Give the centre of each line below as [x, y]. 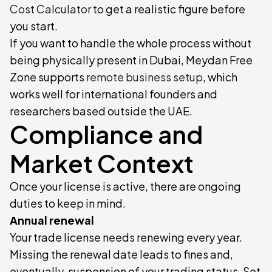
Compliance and [106, 134]
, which [220, 77]
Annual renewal [52, 220]
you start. [34, 26]
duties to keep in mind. [68, 203]
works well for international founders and [114, 94]
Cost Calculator [50, 9]
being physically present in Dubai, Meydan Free [131, 60]
